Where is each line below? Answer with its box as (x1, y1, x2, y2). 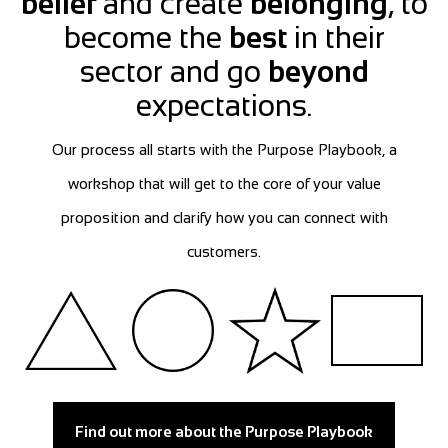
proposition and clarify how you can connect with (60, 209, 388, 227)
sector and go (79, 55, 268, 89)
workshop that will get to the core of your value (67, 175, 381, 193)
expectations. (136, 89, 312, 123)
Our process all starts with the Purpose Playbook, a (51, 141, 397, 159)
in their (286, 21, 385, 55)
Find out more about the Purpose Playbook (75, 422, 373, 440)
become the (63, 21, 229, 55)
